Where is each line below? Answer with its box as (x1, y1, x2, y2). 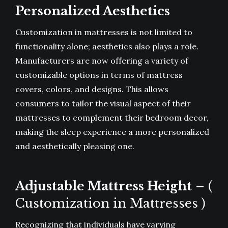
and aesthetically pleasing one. (15, 141, 134, 152)
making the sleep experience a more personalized (15, 127, 209, 137)
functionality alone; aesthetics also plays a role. (15, 41, 198, 52)
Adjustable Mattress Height (15, 179, 192, 194)
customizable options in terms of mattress (15, 70, 183, 80)
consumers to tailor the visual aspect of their (15, 98, 191, 109)
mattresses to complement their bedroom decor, (15, 112, 209, 123)
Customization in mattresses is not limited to (15, 27, 192, 38)
